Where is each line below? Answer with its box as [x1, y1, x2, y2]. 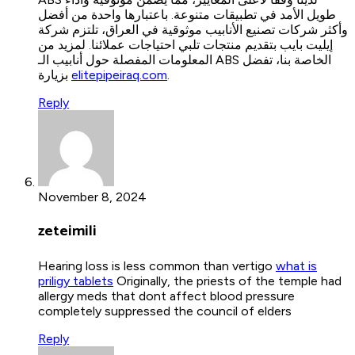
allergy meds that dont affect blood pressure [38, 288, 295, 304]
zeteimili [38, 219, 97, 244]
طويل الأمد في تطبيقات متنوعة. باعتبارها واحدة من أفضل [38, 6, 336, 22]
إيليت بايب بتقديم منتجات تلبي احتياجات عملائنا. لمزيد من [38, 36, 333, 52]
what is [276, 258, 317, 274]
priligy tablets [38, 273, 113, 289]
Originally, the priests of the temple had [113, 273, 342, 289]
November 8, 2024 [38, 189, 147, 204]
